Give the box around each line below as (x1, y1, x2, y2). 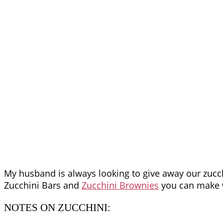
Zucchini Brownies (82, 179, 159, 192)
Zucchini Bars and (4, 179, 82, 192)
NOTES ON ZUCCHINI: (4, 202, 111, 214)
